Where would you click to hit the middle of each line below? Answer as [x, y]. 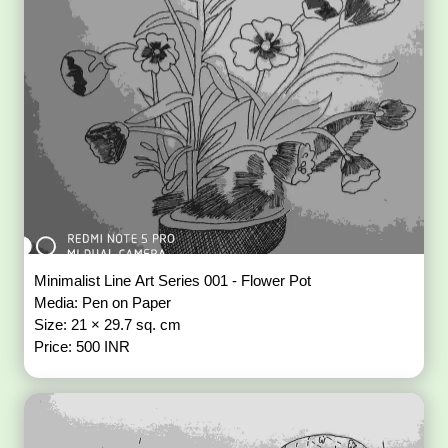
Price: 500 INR [82, 346]
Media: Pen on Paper [105, 302]
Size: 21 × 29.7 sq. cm [110, 324]
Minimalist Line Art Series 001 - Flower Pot [175, 280]
